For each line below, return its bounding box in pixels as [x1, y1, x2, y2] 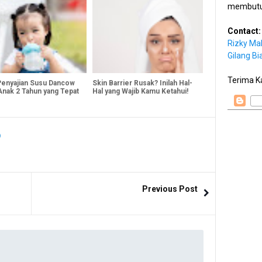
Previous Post [142, 184, 198, 194]
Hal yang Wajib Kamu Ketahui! [92, 87, 188, 95]
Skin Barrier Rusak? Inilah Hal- [92, 78, 192, 87]
